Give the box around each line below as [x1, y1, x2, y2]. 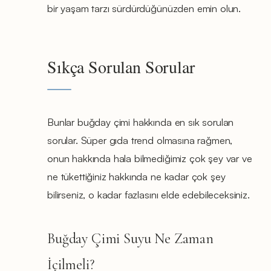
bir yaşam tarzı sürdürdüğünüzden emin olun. [47, 1, 241, 15]
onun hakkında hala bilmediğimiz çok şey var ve [47, 151, 252, 165]
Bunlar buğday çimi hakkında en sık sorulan [47, 115, 234, 128]
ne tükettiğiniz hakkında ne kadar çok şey [47, 169, 226, 183]
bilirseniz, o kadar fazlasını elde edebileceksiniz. [47, 188, 250, 201]
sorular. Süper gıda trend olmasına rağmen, [47, 133, 233, 146]
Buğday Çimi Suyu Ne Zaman [47, 229, 214, 247]
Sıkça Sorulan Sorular [47, 54, 195, 78]
